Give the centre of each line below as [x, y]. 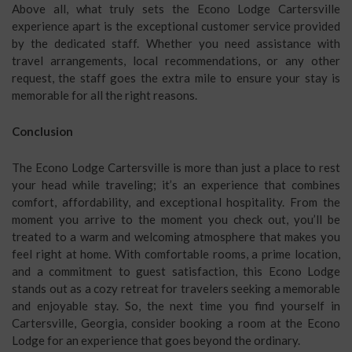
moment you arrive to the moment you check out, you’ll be [176, 219]
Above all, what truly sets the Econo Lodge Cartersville [176, 9]
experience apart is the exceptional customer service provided [176, 26]
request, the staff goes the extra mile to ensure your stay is [176, 78]
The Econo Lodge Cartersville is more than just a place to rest [176, 167]
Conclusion [42, 131]
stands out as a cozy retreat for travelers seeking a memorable [176, 288]
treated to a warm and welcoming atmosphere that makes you [176, 236]
